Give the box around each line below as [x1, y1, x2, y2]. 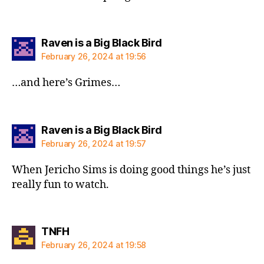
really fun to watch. [12, 177, 109, 192]
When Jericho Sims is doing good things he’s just [12, 163, 250, 177]
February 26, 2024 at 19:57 [41, 138, 146, 148]
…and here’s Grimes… [12, 76, 120, 90]
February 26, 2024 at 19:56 [41, 51, 146, 61]
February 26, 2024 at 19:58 [41, 240, 146, 250]
